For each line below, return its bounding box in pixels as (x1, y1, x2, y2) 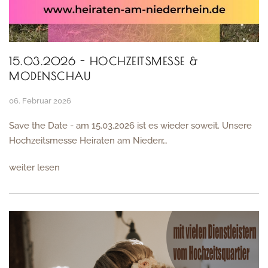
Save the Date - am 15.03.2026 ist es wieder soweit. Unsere (9, 120, 252, 131)
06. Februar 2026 (9, 96, 71, 105)
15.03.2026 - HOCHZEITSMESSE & (9, 54, 199, 68)
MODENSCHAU (9, 69, 91, 83)
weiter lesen (9, 162, 60, 173)
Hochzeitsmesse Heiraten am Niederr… (9, 135, 167, 146)
